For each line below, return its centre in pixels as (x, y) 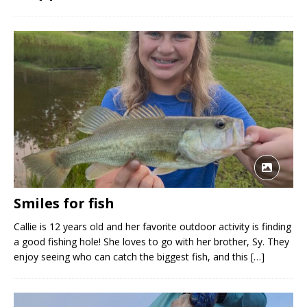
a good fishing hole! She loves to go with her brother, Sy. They (151, 241)
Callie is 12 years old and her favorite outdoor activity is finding (152, 226)
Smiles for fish (64, 203)
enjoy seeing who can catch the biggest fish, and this (132, 256)
